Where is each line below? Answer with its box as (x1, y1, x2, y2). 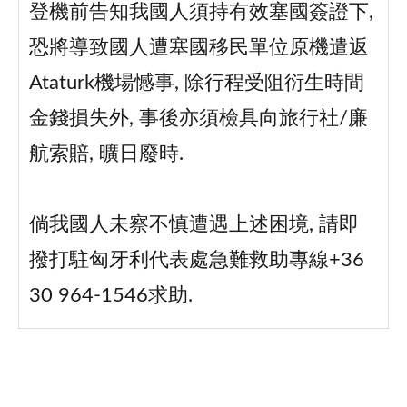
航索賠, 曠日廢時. (28, 144, 184, 164)
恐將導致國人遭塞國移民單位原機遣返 (28, 38, 369, 58)
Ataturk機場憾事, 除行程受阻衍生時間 (28, 74, 364, 94)
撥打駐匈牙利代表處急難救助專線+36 (28, 251, 364, 271)
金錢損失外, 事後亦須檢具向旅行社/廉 (28, 109, 368, 129)
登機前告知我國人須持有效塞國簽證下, (28, 3, 373, 23)
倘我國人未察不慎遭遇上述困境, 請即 (28, 215, 359, 235)
